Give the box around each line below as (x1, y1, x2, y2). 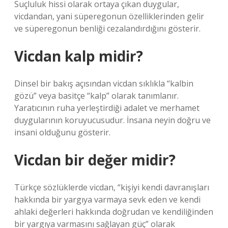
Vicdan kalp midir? (14, 46, 143, 66)
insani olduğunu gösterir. (14, 127, 110, 138)
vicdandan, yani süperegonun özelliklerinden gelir (14, 11, 204, 22)
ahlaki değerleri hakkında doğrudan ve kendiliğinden (14, 206, 213, 217)
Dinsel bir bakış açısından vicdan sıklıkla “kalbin (14, 78, 193, 89)
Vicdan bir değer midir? (14, 150, 176, 169)
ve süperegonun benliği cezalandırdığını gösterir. (14, 23, 201, 34)
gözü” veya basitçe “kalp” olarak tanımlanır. (14, 90, 179, 101)
